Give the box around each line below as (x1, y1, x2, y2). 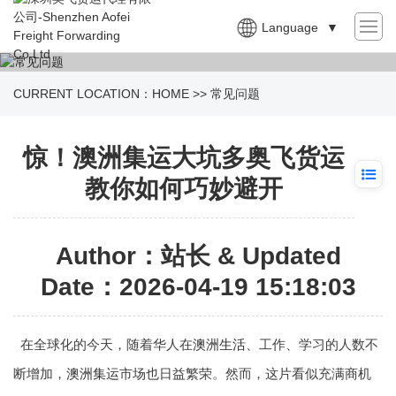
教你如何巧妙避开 (85, 175, 283, 202)
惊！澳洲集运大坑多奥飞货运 (23, 144, 345, 171)
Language (262, 20, 318, 34)
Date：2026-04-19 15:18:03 (40, 273, 356, 301)
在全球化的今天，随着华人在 (19, 337, 193, 352)
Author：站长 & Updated (55, 242, 341, 270)
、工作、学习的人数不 (245, 337, 378, 352)
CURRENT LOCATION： (13, 87, 152, 101)
